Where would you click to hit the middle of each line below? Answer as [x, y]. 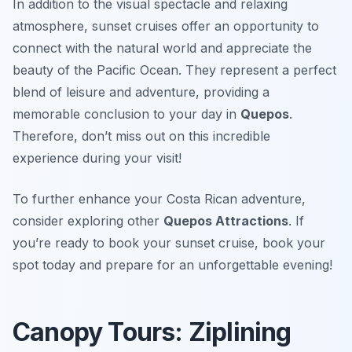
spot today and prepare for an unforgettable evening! [172, 265]
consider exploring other [88, 221]
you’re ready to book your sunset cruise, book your [169, 243]
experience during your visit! [97, 158]
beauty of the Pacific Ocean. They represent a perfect [174, 70]
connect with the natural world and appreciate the [162, 48]
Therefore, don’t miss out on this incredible [141, 136]
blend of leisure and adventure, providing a [141, 92]
